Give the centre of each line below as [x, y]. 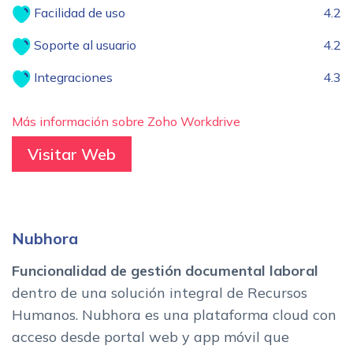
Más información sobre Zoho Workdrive [126, 122]
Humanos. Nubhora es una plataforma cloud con [174, 315]
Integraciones [72, 78]
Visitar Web [72, 154]
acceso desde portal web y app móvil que [150, 337]
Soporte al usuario [84, 45]
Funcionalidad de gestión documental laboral [165, 271]
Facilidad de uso [78, 13]
